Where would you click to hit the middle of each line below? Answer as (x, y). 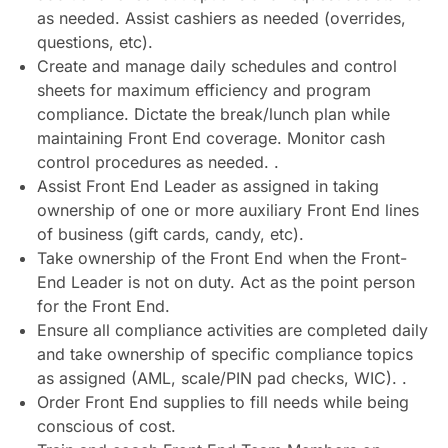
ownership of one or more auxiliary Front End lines (227, 210)
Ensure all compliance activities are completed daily (232, 330)
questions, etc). (94, 42)
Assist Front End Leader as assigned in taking (207, 186)
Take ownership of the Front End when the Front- (221, 258)
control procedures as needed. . (157, 162)
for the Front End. (103, 306)
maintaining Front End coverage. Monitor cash (210, 138)
